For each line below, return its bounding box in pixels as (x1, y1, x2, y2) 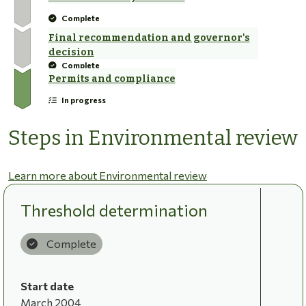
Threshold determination (20, 199, 208, 220)
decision (48, 46, 94, 58)
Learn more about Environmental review (8, 168, 207, 182)
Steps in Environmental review (8, 125, 298, 150)
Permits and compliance (48, 72, 176, 85)
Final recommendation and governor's (48, 31, 250, 44)
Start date (20, 279, 74, 292)
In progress (61, 94, 106, 105)
